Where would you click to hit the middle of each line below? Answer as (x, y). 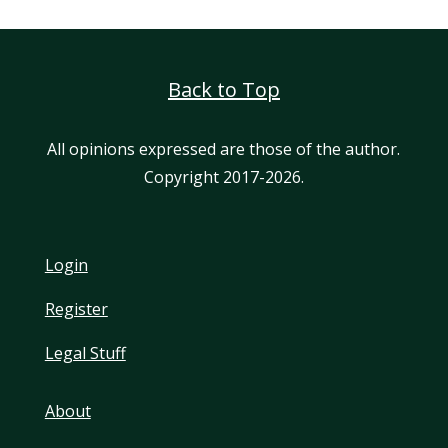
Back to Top (223, 90)
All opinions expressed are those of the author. (224, 149)
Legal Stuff (85, 353)
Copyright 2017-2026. (223, 177)
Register (76, 309)
